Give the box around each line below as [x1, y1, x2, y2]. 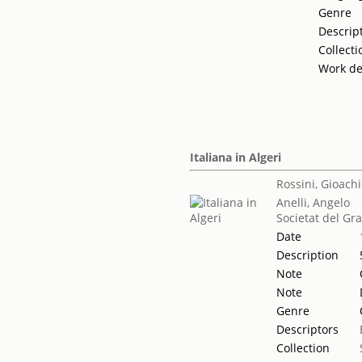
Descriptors [276, 322, 339, 337]
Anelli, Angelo [276, 195, 351, 210]
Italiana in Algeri [190, 149, 282, 165]
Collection [276, 340, 330, 356]
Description [276, 247, 339, 263]
